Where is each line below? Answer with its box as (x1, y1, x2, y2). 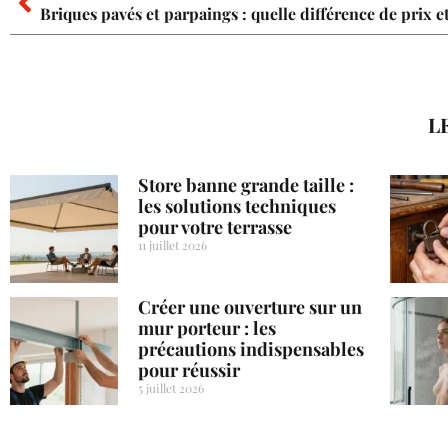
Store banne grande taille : (138, 173, 354, 198)
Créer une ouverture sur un (138, 295, 362, 320)
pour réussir (138, 358, 240, 383)
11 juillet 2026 (138, 237, 207, 254)
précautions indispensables (138, 337, 364, 362)
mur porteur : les (138, 316, 276, 341)
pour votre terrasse (138, 215, 292, 240)
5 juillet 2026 (138, 380, 204, 397)
